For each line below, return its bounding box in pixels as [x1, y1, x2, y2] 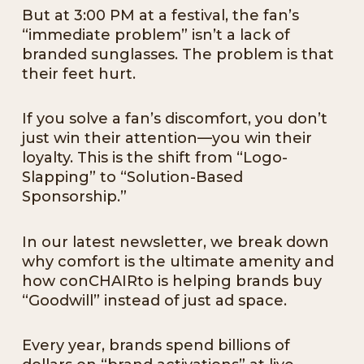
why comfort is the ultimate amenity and [22, 252, 334, 271]
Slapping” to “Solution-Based [22, 168, 243, 187]
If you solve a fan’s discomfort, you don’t [22, 110, 327, 128]
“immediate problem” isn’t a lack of [22, 25, 290, 44]
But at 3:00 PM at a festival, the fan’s [22, 6, 299, 24]
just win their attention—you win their [22, 129, 312, 148]
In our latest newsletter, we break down [22, 232, 329, 251]
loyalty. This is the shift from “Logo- [22, 149, 288, 167]
